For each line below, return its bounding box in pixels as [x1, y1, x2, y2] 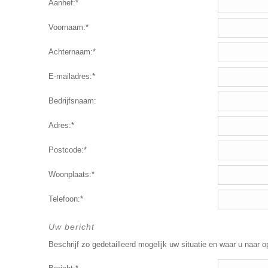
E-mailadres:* [48, 72, 95, 81]
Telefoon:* [48, 194, 83, 203]
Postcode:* [48, 145, 87, 154]
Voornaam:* [48, 23, 89, 32]
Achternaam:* [48, 47, 96, 56]
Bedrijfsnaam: [48, 96, 96, 105]
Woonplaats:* [48, 170, 95, 179]
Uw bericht [48, 222, 95, 232]
